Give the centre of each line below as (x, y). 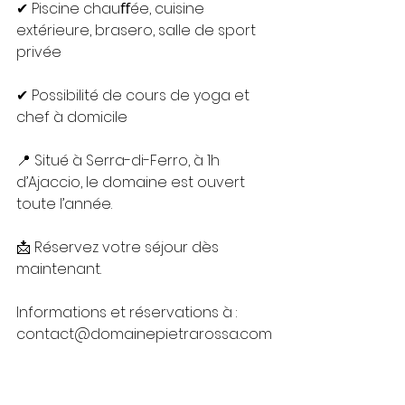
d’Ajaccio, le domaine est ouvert (132, 182)
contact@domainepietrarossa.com (144, 334)
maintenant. (59, 269)
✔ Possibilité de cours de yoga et (135, 95)
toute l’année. (64, 204)
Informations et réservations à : (128, 312)
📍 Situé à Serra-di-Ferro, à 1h (120, 160)
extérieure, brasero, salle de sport (138, 30)
